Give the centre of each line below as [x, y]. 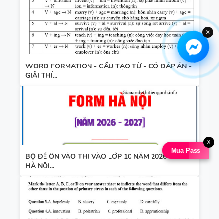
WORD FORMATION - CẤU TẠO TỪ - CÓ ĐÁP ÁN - [109, 66]
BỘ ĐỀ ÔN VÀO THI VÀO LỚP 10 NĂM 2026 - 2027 [107, 156]
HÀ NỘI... [40, 166]
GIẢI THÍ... [41, 75]
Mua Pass [185, 150]
